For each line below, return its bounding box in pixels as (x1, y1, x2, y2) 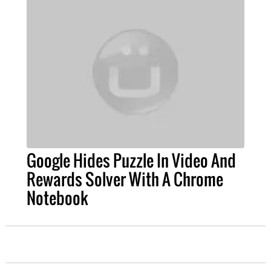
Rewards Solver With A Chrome (26, 166, 223, 191)
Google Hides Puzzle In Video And (26, 148, 236, 172)
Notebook (26, 185, 88, 210)
